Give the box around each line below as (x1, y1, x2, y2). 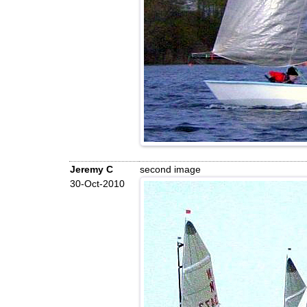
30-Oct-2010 (69, 178, 125, 189)
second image (139, 164, 201, 175)
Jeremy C (69, 164, 113, 175)
